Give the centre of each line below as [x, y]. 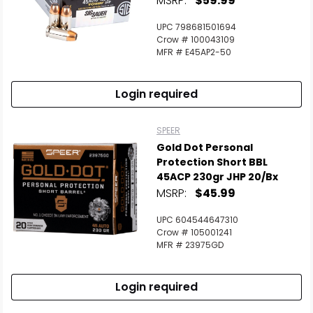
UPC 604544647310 [197, 220]
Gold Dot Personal [205, 147]
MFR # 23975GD [190, 245]
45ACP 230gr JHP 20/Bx [217, 177]
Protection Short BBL [212, 162]
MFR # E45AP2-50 [194, 52]
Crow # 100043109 [196, 39]
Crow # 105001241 [194, 232]
